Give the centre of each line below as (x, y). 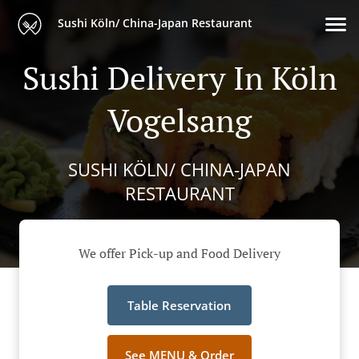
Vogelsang (179, 120)
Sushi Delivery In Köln (179, 77)
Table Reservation (179, 306)
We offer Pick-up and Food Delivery (179, 254)
